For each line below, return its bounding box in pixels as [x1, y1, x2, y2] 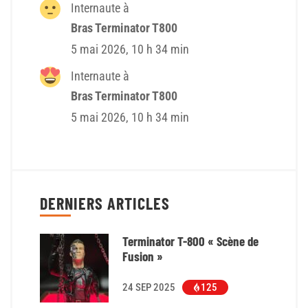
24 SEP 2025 [122, 281, 175, 294]
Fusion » [122, 248, 163, 265]
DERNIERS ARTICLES [40, 193, 170, 214]
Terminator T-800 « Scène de [122, 233, 258, 250]
